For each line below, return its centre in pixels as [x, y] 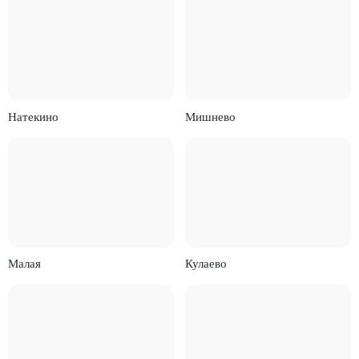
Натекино [34, 117]
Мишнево [210, 117]
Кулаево [206, 263]
